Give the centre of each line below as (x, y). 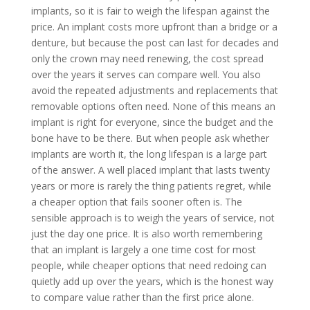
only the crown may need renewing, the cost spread (147, 59)
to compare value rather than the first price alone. (142, 298)
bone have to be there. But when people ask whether (150, 138)
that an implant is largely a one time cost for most (143, 250)
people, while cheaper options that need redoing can (148, 266)
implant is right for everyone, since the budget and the (152, 122)
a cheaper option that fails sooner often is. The (136, 202)
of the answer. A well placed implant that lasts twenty (150, 170)
